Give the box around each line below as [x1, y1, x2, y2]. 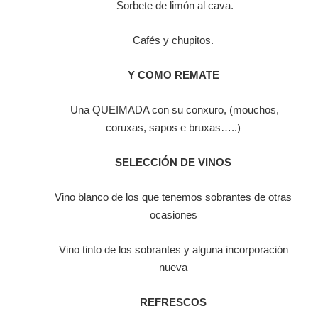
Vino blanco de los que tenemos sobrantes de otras [55, 191, 292, 204]
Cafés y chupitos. [133, 34, 214, 47]
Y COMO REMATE [127, 69, 219, 82]
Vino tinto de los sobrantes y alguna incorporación [58, 243, 288, 256]
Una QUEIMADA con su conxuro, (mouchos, [67, 104, 279, 116]
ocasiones [149, 209, 197, 221]
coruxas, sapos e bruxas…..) [106, 121, 241, 134]
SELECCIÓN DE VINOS [115, 156, 231, 169]
